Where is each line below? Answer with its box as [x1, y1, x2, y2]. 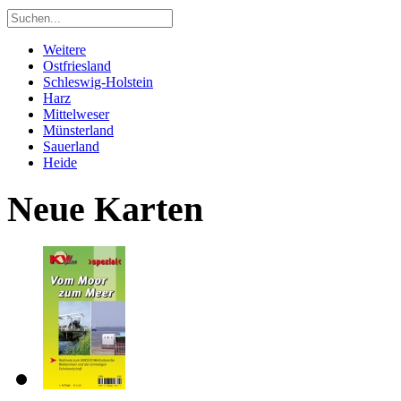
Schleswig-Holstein [43, 74, 153, 90]
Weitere [43, 42, 86, 57]
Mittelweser [43, 107, 109, 122]
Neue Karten [7, 188, 203, 229]
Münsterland [43, 123, 114, 138]
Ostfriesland [43, 58, 111, 73]
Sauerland [43, 139, 99, 154]
